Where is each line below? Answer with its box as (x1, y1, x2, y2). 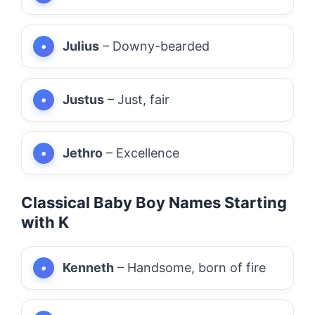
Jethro (63, 145, 103, 160)
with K (21, 212, 69, 231)
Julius (63, 38, 99, 53)
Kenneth (63, 259, 114, 275)
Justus (63, 91, 104, 107)
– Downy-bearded (99, 38, 210, 53)
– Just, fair (104, 91, 169, 107)
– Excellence (103, 145, 179, 160)
